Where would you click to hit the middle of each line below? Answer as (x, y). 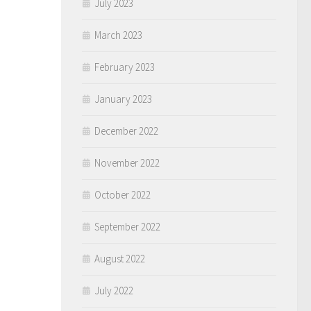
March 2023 (118, 35)
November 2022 (127, 163)
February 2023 (125, 67)
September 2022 (127, 227)
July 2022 (114, 291)
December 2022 (126, 131)
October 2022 (123, 195)
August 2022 (120, 259)
